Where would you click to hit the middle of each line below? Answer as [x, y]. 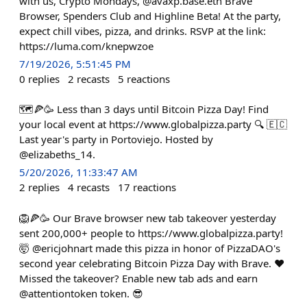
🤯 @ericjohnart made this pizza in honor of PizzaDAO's [150, 248]
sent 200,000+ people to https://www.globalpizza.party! [151, 233]
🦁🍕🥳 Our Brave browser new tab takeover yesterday [148, 218]
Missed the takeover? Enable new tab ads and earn [138, 278]
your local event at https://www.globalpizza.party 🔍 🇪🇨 [153, 124]
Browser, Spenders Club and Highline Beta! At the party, [150, 16]
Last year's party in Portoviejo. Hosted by [116, 139]
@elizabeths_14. [57, 155]
